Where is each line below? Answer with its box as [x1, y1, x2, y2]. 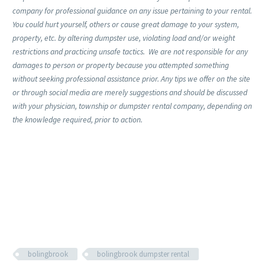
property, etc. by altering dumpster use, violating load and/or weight [12, 33, 235, 43]
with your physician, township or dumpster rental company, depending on [12, 101, 252, 111]
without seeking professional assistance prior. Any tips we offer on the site [12, 73, 250, 84]
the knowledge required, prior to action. [12, 114, 143, 125]
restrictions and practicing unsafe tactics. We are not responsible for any [12, 46, 248, 57]
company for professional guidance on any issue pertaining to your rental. [12, 5, 252, 16]
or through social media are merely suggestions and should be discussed [12, 87, 247, 98]
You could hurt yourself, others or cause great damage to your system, [12, 19, 239, 30]
